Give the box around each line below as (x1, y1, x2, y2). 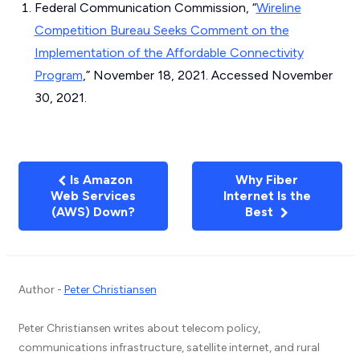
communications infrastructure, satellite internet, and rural (18, 341, 320, 355)
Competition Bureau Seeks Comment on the (34, 22, 289, 39)
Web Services (50, 188, 136, 204)
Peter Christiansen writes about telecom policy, (18, 321, 260, 336)
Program (34, 67, 83, 84)
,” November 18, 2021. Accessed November (82, 67, 333, 84)
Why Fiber (235, 172, 299, 188)
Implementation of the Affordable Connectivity (34, 45, 304, 61)
